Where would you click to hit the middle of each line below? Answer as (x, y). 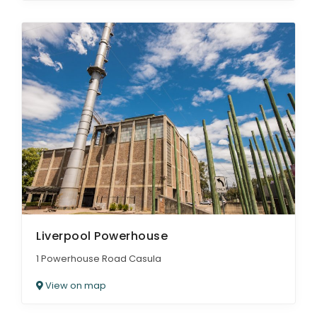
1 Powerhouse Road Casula (99, 258)
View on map (75, 285)
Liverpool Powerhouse (102, 236)
